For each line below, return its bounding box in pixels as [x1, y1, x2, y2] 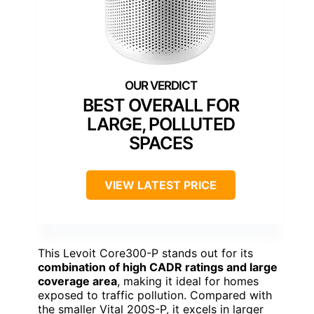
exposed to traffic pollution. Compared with [38, 288, 272, 303]
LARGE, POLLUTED [86, 114, 235, 135]
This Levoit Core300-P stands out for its [38, 246, 253, 261]
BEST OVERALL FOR [82, 95, 239, 116]
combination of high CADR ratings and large [38, 260, 278, 275]
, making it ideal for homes [117, 274, 259, 289]
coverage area [38, 274, 117, 289]
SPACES [128, 132, 193, 154]
